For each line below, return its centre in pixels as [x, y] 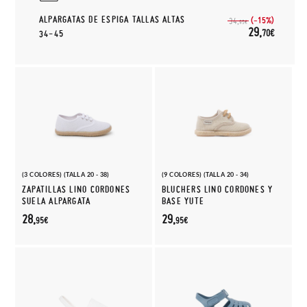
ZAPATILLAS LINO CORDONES [76, 189]
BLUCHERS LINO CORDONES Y [218, 189]
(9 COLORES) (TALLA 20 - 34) [206, 174]
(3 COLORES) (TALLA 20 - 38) [66, 174]
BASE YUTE [183, 201]
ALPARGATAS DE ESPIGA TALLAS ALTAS [112, 20]
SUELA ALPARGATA [57, 201]
